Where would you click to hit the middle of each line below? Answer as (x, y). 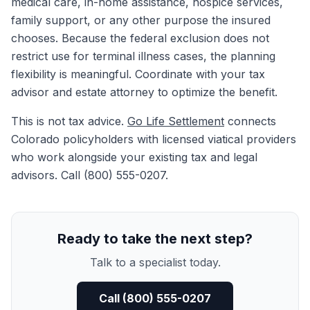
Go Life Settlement (176, 121)
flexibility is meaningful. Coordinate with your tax (138, 74)
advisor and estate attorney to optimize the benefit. (144, 92)
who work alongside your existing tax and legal (134, 157)
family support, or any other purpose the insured (141, 20)
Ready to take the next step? (155, 239)
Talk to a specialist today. (155, 262)
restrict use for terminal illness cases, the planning (143, 56)
